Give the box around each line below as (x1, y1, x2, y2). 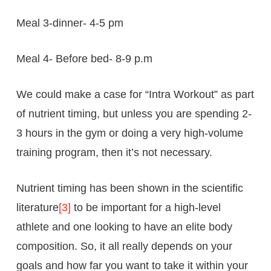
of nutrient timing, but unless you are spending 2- (16, 107, 252, 120)
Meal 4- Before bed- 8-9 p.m (16, 52, 152, 65)
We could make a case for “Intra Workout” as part (16, 88, 254, 100)
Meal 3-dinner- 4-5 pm (16, 16, 123, 29)
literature (16, 201, 59, 214)
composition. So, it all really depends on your (16, 240, 232, 252)
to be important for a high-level (70, 201, 221, 214)
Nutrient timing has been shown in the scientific (16, 181, 243, 194)
